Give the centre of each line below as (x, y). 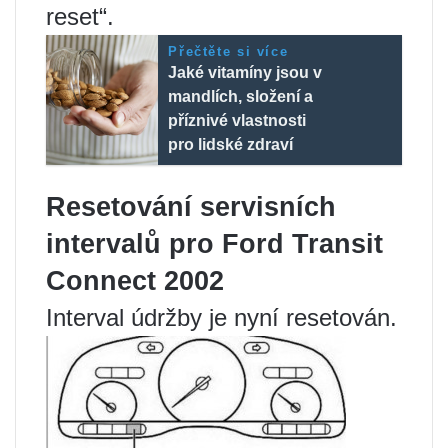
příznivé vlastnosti (237, 120)
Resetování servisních (191, 206)
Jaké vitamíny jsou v (245, 72)
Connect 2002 (135, 280)
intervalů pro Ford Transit (214, 243)
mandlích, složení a (241, 96)
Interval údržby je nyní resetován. (221, 317)
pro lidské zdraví (231, 144)
